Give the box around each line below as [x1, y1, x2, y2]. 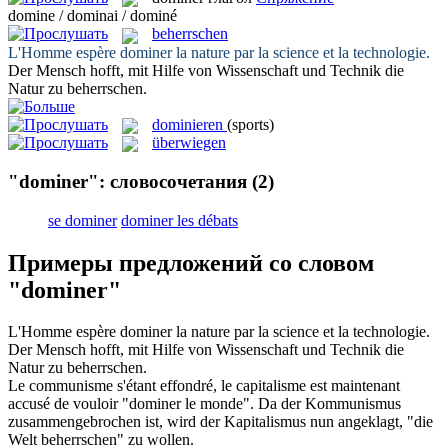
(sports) [227, 115, 274, 133]
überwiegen [152, 133, 226, 151]
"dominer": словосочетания [8, 170, 247, 192]
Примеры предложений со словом [8, 249, 374, 276]
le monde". [181, 395, 254, 413]
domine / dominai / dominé [8, 7, 177, 25]
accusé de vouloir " [8, 395, 129, 413]
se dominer [48, 211, 117, 229]
